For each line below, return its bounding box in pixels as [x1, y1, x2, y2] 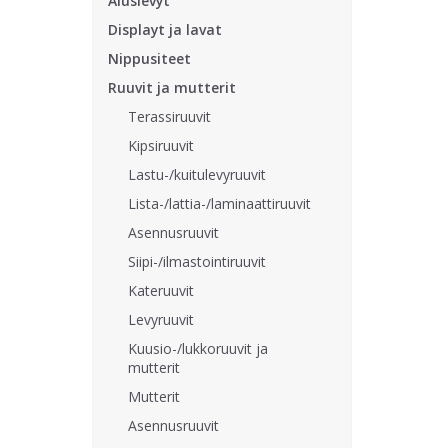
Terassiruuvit [128, 107, 211, 126]
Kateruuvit [128, 281, 194, 300]
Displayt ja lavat [108, 20, 222, 39]
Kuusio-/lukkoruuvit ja [128, 339, 268, 358]
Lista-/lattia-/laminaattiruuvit [128, 194, 311, 213]
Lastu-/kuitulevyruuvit [128, 165, 266, 184]
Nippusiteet [108, 49, 191, 68]
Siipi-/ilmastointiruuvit [128, 252, 266, 271]
